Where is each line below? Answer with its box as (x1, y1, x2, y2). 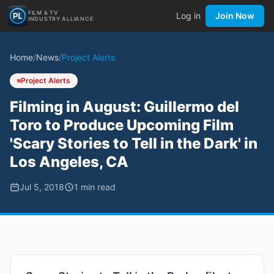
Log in (176, 10, 201, 21)
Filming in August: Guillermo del (10, 98, 239, 116)
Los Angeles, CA (10, 153, 128, 171)
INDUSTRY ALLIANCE (28, 15, 94, 22)
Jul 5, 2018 (20, 182, 64, 192)
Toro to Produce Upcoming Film (10, 116, 234, 134)
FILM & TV (28, 9, 59, 16)
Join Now (215, 10, 254, 21)
